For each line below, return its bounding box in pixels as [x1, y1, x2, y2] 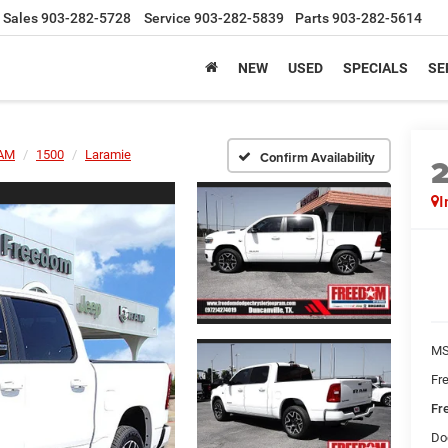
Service [144, 10, 191, 27]
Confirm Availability [260, 147, 375, 167]
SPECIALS [343, 60, 408, 77]
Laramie [85, 147, 131, 162]
